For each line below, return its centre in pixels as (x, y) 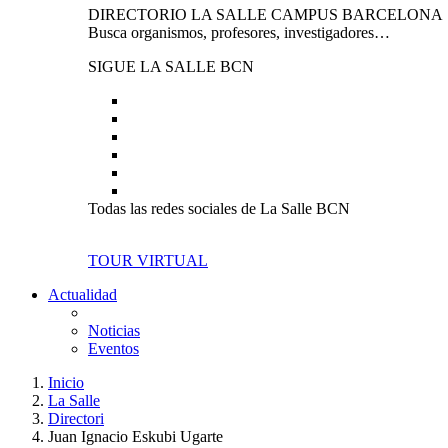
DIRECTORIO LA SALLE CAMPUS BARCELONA (265, 14)
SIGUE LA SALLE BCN (171, 66)
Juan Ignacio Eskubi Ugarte (135, 436)
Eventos (113, 348)
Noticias (114, 330)
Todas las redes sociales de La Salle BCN (219, 208)
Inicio (66, 382)
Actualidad (82, 294)
